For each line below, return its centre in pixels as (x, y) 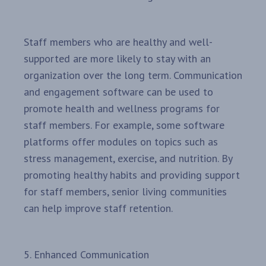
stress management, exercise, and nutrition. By (128, 159)
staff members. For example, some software (124, 125)
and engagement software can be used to (118, 92)
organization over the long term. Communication (133, 75)
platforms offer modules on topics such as (121, 142)
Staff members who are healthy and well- (118, 42)
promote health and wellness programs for (122, 109)
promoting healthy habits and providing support (132, 175)
